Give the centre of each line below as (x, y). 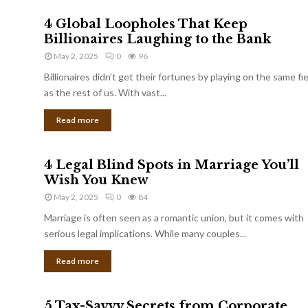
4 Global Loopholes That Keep (146, 24)
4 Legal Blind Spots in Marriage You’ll (172, 165)
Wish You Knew (96, 180)
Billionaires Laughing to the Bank (157, 39)
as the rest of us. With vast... (105, 92)
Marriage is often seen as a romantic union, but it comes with (174, 217)
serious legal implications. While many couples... (145, 233)
